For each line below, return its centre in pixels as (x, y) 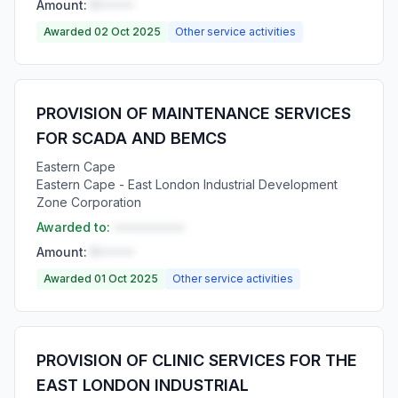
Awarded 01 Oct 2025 (101, 279)
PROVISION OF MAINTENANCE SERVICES (194, 113)
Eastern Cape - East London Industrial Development (187, 184)
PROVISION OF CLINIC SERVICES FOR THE (197, 360)
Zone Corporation (89, 202)
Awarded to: (73, 227)
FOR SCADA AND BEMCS (131, 138)
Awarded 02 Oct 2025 (102, 32)
